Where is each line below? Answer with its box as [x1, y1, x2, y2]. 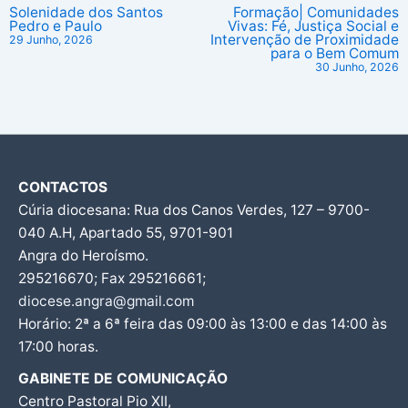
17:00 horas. [18, 338, 98, 356]
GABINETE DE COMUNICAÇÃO [18, 370, 228, 388]
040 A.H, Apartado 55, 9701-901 [18, 224, 233, 242]
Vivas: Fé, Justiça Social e [227, 17, 399, 36]
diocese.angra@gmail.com [18, 292, 194, 311]
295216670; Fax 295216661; [18, 270, 206, 288]
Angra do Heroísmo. [18, 247, 148, 265]
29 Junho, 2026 [9, 33, 94, 47]
